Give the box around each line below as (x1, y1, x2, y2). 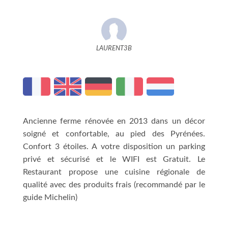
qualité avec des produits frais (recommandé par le (23, 180, 205, 189)
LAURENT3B (96, 45, 132, 51)
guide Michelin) (23, 193, 77, 202)
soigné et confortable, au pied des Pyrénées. (23, 129, 205, 138)
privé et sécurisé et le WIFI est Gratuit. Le (23, 155, 205, 163)
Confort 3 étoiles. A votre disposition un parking (23, 142, 205, 151)
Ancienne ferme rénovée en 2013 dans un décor (23, 117, 205, 125)
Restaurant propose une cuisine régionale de (23, 167, 205, 176)
